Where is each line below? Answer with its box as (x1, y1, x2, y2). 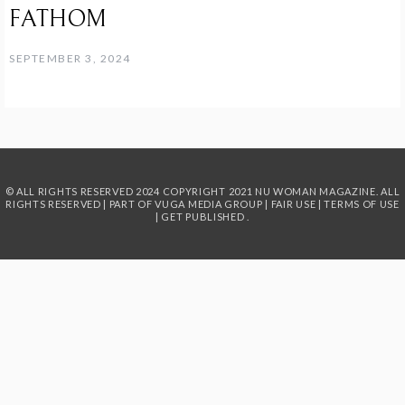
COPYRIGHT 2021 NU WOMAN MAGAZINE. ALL (162, 185, 400, 197)
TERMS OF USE (324, 198, 400, 210)
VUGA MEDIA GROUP (155, 198, 263, 210)
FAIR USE (270, 198, 316, 210)
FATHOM (9, 5, 107, 33)
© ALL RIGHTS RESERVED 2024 (5, 185, 163, 197)
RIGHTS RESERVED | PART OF (5, 198, 155, 210)
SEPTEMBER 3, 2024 (9, 52, 131, 65)
